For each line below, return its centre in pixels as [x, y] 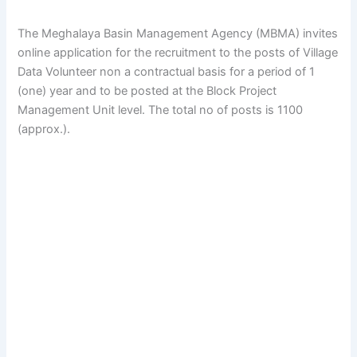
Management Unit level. [83, 110]
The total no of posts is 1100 [226, 110]
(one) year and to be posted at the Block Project [147, 90]
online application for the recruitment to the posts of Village [178, 52]
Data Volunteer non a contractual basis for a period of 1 [167, 71]
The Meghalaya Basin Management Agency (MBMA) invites [178, 33]
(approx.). [44, 129]
